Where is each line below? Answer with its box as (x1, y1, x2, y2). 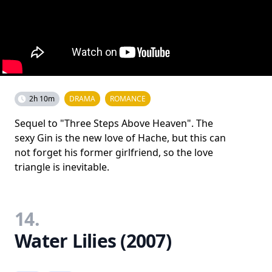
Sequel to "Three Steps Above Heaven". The (15, 117, 213, 130)
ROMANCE (110, 93, 146, 104)
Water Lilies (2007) (15, 228, 171, 253)
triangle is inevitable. (15, 160, 109, 174)
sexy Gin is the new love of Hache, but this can (15, 131, 226, 144)
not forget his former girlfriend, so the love (15, 146, 213, 159)
